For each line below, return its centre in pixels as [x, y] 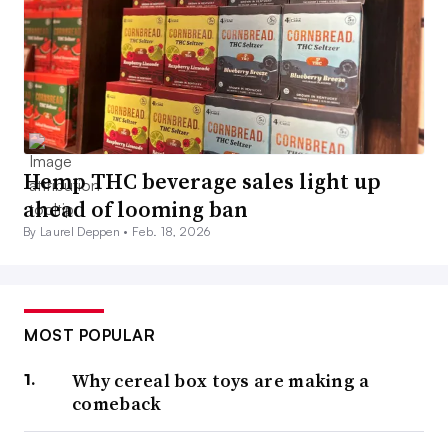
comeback [117, 404]
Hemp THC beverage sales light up [202, 181]
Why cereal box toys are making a [221, 381]
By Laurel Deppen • [78, 232]
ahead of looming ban [135, 209]
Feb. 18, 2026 [171, 232]
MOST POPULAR [89, 335]
